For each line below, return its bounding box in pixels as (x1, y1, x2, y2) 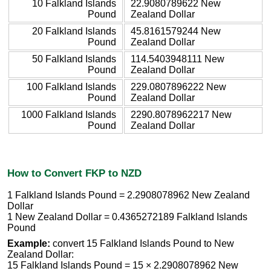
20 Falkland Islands (32, 25, 116, 36)
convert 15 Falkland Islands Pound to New (50, 238, 234, 249)
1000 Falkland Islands (21, 109, 116, 120)
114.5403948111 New (131, 53, 224, 64)
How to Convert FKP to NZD (7, 166, 142, 179)
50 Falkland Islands (32, 53, 116, 64)
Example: (7, 238, 50, 249)
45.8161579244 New (131, 25, 221, 36)
